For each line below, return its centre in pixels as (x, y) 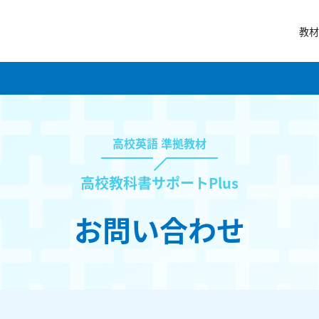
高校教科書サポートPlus (159, 182)
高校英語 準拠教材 (159, 143)
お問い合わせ (159, 229)
